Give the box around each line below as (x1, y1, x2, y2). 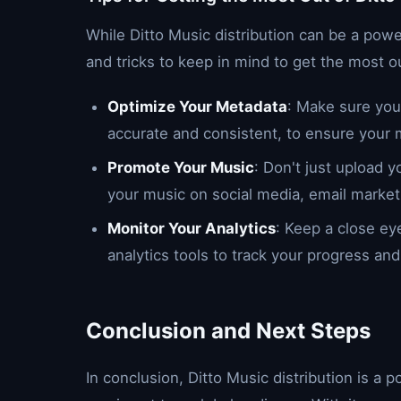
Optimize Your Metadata (107, 98, 287, 115)
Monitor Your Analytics (107, 219, 276, 237)
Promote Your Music (107, 158, 254, 176)
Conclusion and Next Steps (86, 318, 371, 344)
